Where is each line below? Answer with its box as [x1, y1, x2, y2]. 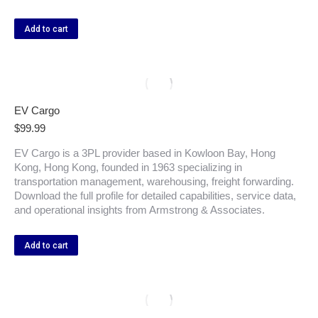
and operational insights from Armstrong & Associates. [14, 204, 265, 216]
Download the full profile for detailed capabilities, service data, [14, 190, 296, 202]
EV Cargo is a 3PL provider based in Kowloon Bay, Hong [14, 147, 275, 159]
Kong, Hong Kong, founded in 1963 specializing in [14, 161, 242, 173]
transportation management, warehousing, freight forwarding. [14, 175, 294, 187]
